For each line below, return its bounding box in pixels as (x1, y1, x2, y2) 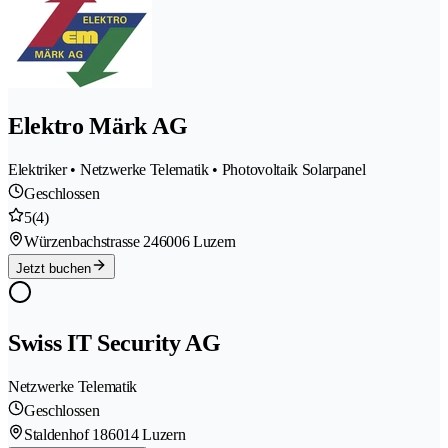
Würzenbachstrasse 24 (24, 233, 159, 251)
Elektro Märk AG (8, 113, 188, 140)
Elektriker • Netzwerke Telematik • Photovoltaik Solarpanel (8, 161, 366, 179)
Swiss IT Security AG (8, 330, 221, 357)
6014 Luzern (107, 426, 186, 444)
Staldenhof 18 (24, 426, 108, 444)
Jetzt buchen (16, 261, 91, 277)
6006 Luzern (158, 233, 237, 251)
